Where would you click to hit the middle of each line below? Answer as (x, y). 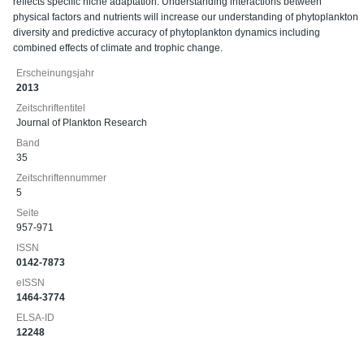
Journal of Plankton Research (82, 123)
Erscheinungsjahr (55, 73)
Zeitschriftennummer (61, 178)
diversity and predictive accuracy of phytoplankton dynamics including (167, 32)
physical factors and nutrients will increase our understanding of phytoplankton (186, 17)
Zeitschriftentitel (51, 108)
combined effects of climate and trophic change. (118, 48)
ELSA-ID (35, 318)
